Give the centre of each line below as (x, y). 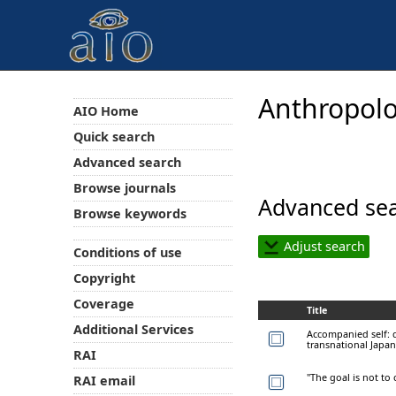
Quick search (114, 136)
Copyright (104, 278)
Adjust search (323, 246)
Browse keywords (129, 213)
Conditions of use (127, 253)
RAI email (104, 381)
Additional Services (133, 330)
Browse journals (124, 187)
